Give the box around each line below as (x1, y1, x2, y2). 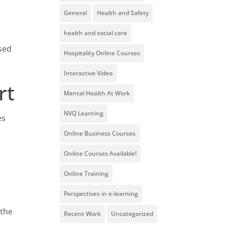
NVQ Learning (64, 109, 104, 118)
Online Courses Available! (64, 149, 137, 158)
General (64, 9, 87, 18)
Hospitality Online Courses (64, 49, 141, 58)
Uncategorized (111, 209, 154, 218)
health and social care (64, 29, 128, 38)
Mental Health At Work (64, 89, 131, 98)
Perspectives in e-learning (64, 189, 139, 198)
